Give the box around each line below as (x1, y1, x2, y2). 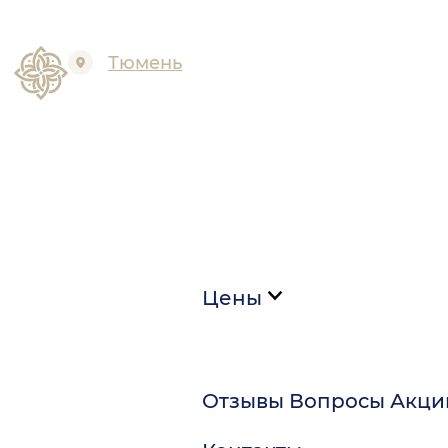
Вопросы (289, 389, 385, 413)
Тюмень (108, 51, 182, 74)
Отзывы (202, 389, 284, 413)
